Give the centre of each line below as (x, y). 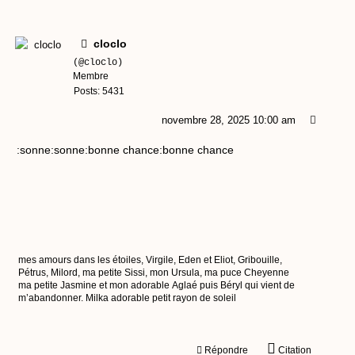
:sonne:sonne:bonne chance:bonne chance (125, 150)
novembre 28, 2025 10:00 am (228, 120)
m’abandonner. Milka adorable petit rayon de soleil (127, 298)
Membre (91, 76)
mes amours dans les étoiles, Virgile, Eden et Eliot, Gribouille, (150, 260)
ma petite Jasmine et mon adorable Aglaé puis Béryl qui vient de (157, 286)
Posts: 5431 (99, 92)
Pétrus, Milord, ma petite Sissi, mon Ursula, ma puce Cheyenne (131, 273)
